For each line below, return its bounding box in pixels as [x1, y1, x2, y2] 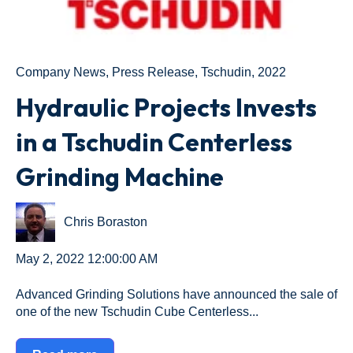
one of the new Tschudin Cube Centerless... [16, 304, 258, 318]
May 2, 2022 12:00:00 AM [16, 252, 158, 266]
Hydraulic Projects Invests [16, 91, 317, 124]
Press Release [112, 65, 195, 79]
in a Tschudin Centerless [16, 126, 292, 158]
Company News [16, 65, 106, 79]
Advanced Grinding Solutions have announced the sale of [16, 287, 337, 301]
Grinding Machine [16, 161, 224, 193]
